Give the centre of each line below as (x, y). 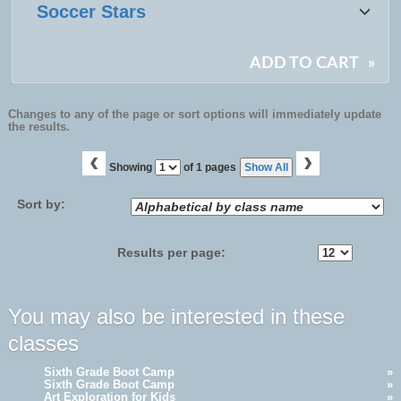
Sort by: (41, 204)
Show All (266, 167)
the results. (38, 126)
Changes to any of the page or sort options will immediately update (194, 114)
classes (43, 343)
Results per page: (177, 252)
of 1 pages (208, 167)
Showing (132, 167)
